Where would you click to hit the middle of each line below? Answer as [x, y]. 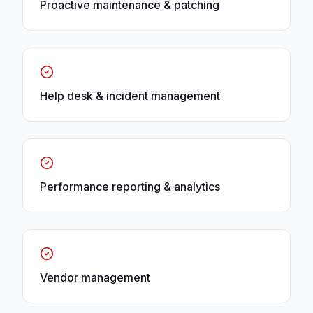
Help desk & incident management [130, 96]
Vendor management [95, 278]
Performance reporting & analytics [130, 187]
